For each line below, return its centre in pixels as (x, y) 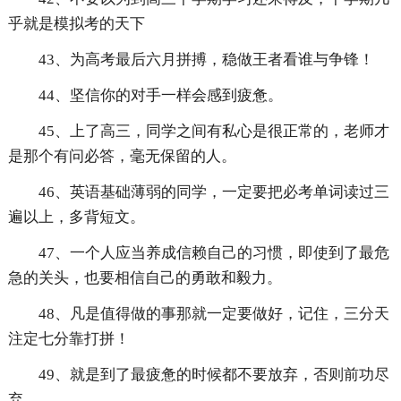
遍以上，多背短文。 (76, 218)
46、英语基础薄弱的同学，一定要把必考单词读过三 (213, 192)
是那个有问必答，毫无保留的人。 (122, 157)
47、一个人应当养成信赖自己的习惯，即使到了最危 (213, 253)
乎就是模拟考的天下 (76, 24)
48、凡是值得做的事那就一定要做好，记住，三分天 (213, 314)
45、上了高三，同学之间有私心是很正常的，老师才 (213, 132)
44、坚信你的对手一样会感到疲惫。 (160, 96)
